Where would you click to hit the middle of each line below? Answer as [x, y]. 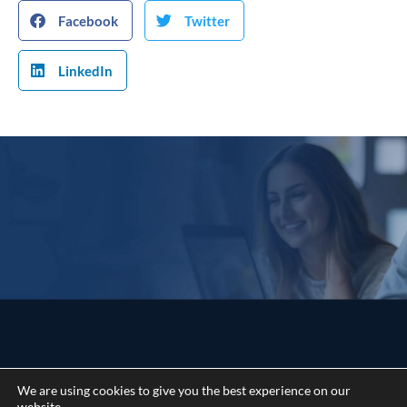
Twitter [207, 20]
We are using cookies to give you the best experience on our [184, 390]
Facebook [88, 20]
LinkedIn [85, 70]
